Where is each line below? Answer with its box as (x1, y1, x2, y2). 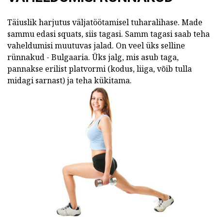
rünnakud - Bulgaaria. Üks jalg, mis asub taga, (7, 52, 179, 62)
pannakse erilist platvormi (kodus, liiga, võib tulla (7, 63, 192, 74)
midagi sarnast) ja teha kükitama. (7, 75, 132, 86)
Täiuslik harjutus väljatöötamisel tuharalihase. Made (7, 17, 202, 28)
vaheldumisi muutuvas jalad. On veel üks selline (7, 40, 185, 51)
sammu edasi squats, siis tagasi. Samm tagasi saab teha (7, 29, 210, 39)
